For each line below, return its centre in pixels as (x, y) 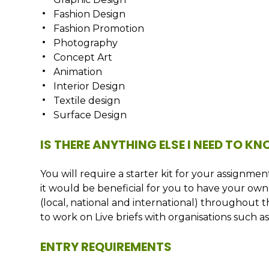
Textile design (87, 101)
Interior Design (89, 86)
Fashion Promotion (99, 29)
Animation (78, 72)
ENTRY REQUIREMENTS (106, 247)
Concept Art (83, 57)
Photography (86, 43)
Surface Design (90, 115)
